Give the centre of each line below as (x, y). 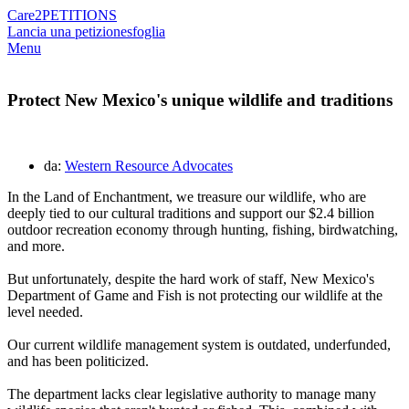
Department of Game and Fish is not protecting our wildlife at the (195, 296)
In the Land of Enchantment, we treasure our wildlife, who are (187, 197)
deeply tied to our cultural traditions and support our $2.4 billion (191, 214)
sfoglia (146, 31)
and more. (36, 246)
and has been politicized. (78, 362)
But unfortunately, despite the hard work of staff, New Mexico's (191, 279)
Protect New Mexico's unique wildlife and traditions (200, 100)
